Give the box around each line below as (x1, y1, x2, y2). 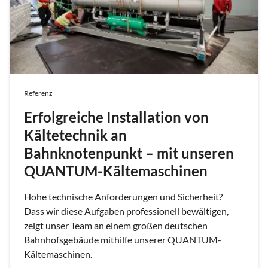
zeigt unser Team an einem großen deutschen (24, 220, 208, 232)
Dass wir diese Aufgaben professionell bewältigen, (24, 205, 229, 217)
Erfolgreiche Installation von (24, 108, 209, 126)
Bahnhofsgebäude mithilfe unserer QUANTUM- (24, 234, 221, 246)
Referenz (24, 89, 53, 98)
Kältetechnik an (24, 126, 127, 144)
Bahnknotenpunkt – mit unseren (24, 144, 234, 162)
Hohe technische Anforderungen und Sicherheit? (24, 191, 223, 203)
